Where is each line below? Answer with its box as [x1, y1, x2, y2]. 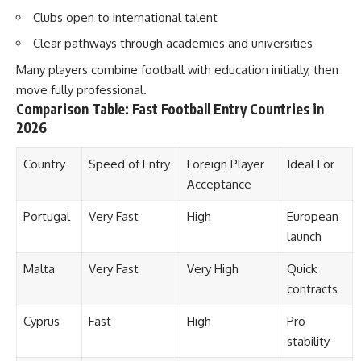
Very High [186, 261, 239, 276]
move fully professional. [16, 81, 147, 98]
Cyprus [23, 313, 60, 329]
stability [286, 334, 330, 349]
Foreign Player [186, 156, 264, 172]
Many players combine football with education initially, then [16, 61, 338, 77]
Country [23, 156, 65, 172]
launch [286, 229, 322, 244]
